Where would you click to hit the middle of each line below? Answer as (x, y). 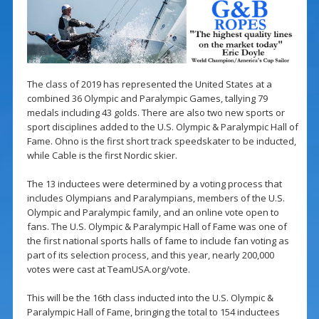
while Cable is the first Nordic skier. (102, 156)
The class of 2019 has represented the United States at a (149, 84)
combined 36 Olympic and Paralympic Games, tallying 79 (147, 99)
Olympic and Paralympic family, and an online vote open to (153, 213)
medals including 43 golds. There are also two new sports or (156, 113)
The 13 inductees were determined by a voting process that (154, 184)
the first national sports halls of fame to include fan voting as (158, 241)
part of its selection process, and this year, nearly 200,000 (150, 255)
